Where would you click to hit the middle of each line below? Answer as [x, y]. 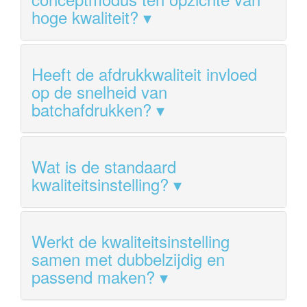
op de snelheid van [99, 91]
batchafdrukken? [91, 109]
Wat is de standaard [104, 166]
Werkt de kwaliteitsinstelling [131, 241]
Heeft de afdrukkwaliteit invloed [144, 73]
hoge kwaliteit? [85, 16]
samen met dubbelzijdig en [128, 258]
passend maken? [93, 276]
